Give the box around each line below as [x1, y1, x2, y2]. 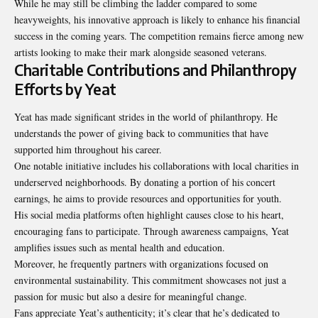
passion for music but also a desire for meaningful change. [14, 290, 247, 304]
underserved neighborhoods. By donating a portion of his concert [14, 175, 275, 190]
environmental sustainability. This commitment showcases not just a [14, 273, 286, 287]
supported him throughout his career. [14, 143, 162, 157]
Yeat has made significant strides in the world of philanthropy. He [14, 110, 278, 124]
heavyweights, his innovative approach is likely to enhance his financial [14, 12, 300, 26]
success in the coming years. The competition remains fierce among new [14, 28, 304, 43]
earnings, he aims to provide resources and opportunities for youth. [14, 192, 282, 206]
